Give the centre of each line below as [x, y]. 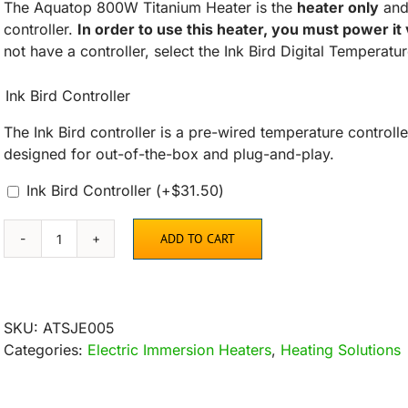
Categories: [46, 350]
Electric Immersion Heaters [179, 350]
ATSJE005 [79, 328]
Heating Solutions [341, 350]
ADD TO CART [198, 238]
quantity [85, 357]
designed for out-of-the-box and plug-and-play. [169, 154]
